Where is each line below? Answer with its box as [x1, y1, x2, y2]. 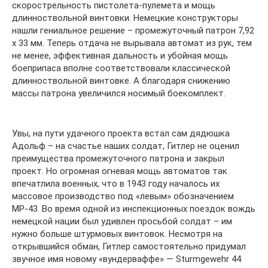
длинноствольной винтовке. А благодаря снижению [12, 75, 230, 86]
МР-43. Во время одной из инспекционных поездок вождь [12, 203, 255, 214]
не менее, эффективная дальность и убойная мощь [12, 50, 228, 61]
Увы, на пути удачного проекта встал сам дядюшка [12, 128, 230, 139]
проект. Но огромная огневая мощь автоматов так [12, 166, 227, 176]
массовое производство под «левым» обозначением [12, 191, 234, 202]
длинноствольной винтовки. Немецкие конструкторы [12, 13, 238, 23]
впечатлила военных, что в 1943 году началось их [12, 178, 220, 189]
